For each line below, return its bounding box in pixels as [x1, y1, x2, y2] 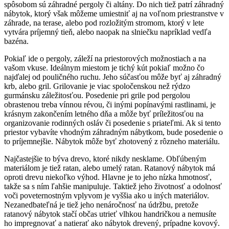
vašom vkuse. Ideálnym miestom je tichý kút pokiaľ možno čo [4, 63, 204, 72]
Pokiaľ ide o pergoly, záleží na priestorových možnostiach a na [4, 54, 206, 63]
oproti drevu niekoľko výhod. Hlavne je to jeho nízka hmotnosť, [4, 172, 212, 181]
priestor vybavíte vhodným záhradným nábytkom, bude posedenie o [4, 127, 223, 136]
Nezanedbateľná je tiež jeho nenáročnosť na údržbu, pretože [4, 200, 198, 209]
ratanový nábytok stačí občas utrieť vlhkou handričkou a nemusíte [4, 209, 216, 218]
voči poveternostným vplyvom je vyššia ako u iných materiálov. [4, 191, 209, 200]
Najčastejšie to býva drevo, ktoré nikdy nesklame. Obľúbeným [4, 154, 206, 163]
